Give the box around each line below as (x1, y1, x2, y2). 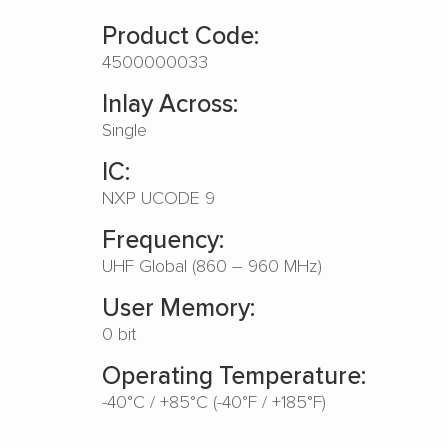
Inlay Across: (102, 85, 238, 120)
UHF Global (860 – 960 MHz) (102, 253, 322, 277)
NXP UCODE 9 (102, 185, 215, 209)
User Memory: (102, 289, 255, 324)
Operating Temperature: (102, 357, 366, 392)
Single (102, 117, 147, 141)
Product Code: (102, 17, 259, 52)
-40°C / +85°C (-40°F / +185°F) (102, 389, 326, 413)
